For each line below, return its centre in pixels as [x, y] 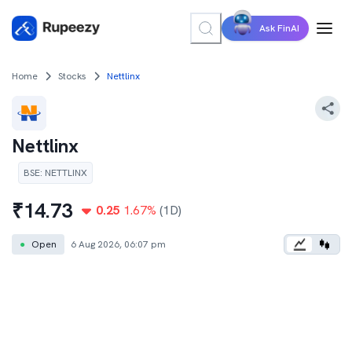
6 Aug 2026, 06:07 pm [118, 244]
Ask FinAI [279, 28]
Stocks [72, 76]
